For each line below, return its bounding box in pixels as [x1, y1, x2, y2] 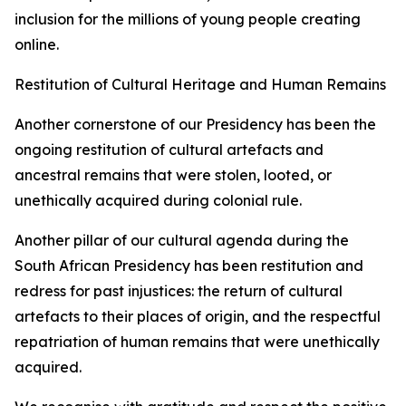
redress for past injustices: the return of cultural [14, 282, 343, 300]
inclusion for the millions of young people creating [14, 10, 361, 28]
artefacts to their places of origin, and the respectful [14, 307, 381, 325]
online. [14, 35, 59, 53]
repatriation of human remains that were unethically [14, 333, 380, 351]
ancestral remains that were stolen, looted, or [14, 166, 332, 184]
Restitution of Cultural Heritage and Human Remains [14, 75, 386, 93]
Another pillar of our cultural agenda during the [14, 231, 349, 249]
